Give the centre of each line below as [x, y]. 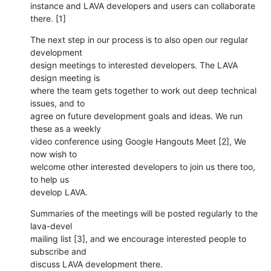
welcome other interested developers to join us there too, [143, 166]
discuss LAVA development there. [96, 264]
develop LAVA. [59, 192]
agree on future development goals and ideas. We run [136, 116]
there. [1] [48, 18]
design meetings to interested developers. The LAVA [134, 65]
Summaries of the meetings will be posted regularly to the [144, 213]
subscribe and [58, 251]
